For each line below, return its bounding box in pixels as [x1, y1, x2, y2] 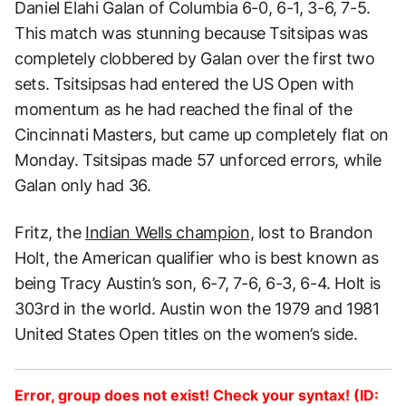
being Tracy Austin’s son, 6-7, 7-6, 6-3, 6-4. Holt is [14, 273, 381, 293]
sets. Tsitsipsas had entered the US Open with [14, 73, 354, 93]
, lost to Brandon [249, 222, 373, 242]
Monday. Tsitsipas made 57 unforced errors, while [14, 150, 382, 169]
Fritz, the [14, 222, 86, 242]
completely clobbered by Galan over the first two [14, 48, 375, 68]
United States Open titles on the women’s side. [14, 324, 358, 343]
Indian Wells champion [85, 222, 250, 242]
